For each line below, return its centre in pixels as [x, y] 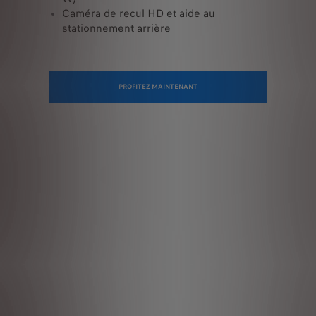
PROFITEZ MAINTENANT [158, 86]
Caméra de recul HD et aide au [139, 13]
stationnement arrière [116, 28]
